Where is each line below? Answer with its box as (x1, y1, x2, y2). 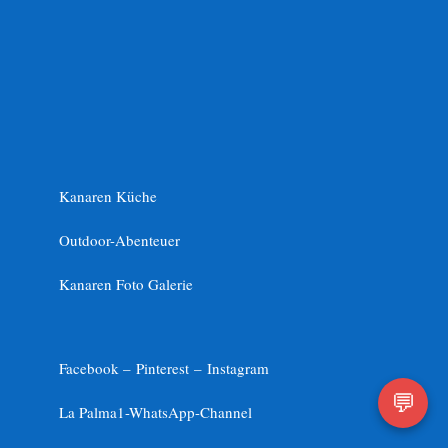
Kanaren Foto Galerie (58, 274, 193, 295)
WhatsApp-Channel (128, 402, 252, 423)
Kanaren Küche (58, 186, 157, 207)
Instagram (206, 358, 269, 379)
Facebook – (58, 358, 136, 379)
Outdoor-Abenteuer (58, 230, 180, 251)
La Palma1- (58, 402, 129, 423)
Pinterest (135, 358, 194, 379)
